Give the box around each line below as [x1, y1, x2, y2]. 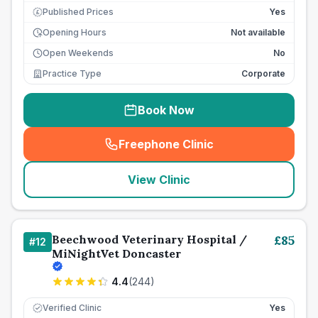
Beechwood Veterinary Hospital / [52, 232, 247, 246]
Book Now [138, 103, 194, 117]
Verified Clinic [43, 302, 102, 313]
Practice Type [43, 68, 102, 79]
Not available [231, 27, 285, 38]
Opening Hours [43, 27, 106, 38]
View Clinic [128, 172, 190, 187]
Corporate [241, 68, 285, 79]
